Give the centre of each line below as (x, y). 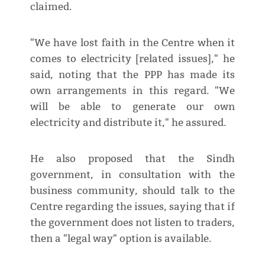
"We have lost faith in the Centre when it (132, 43)
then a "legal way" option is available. (120, 239)
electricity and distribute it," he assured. (128, 123)
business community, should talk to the (132, 191)
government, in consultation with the (132, 175)
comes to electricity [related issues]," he (132, 59)
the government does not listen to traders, (132, 223)
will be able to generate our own (132, 107)
